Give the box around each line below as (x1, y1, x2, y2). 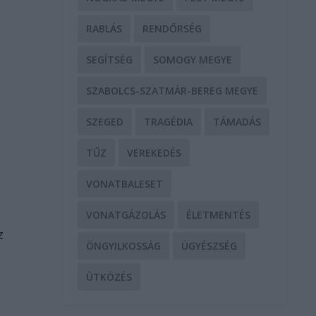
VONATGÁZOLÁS (86, 207, 166, 221)
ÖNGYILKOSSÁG (86, 238, 162, 253)
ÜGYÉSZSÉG (181, 238, 238, 253)
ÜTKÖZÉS (86, 269, 133, 284)
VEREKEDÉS (127, 145, 182, 159)
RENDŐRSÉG (142, 21, 202, 35)
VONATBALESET (86, 176, 164, 190)
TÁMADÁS (213, 114, 262, 128)
